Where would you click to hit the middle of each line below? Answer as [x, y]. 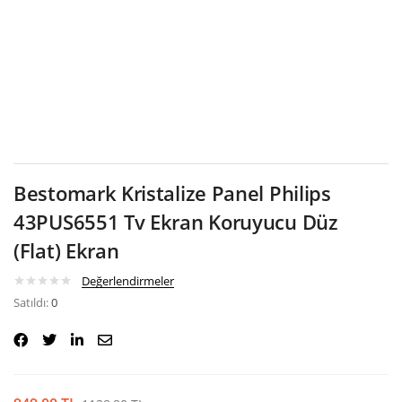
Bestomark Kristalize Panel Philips [172, 192]
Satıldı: [32, 302]
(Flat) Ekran [66, 250]
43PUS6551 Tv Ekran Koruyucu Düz [176, 221]
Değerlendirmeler [128, 280]
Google [210, 30]
